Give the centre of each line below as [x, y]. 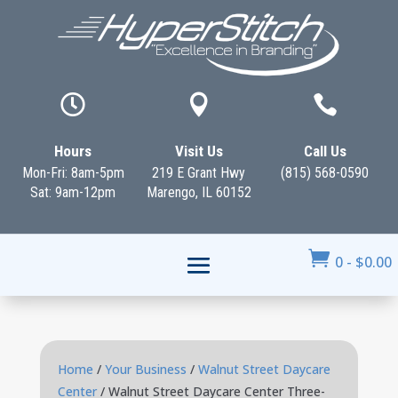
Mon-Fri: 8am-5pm [73, 173]
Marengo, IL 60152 [199, 192]
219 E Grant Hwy [199, 173]
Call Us [325, 151]
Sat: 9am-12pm [73, 192]
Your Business [145, 369]
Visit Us [199, 151]
